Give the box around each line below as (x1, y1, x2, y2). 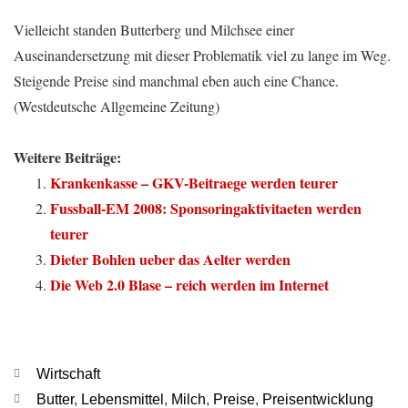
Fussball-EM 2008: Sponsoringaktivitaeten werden (50, 198, 362, 219)
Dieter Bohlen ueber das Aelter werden (50, 249, 291, 270)
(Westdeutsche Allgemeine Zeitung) (14, 97, 219, 116)
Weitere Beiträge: (14, 147, 121, 168)
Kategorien (13, 365, 84, 381)
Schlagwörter (13, 391, 98, 406)
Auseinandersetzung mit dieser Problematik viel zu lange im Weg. (14, 46, 391, 65)
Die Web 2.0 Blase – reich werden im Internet (50, 274, 329, 295)
